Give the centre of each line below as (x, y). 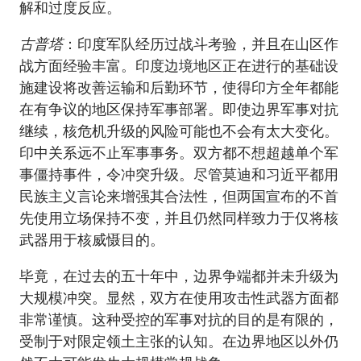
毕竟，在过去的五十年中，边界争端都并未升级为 (179, 276)
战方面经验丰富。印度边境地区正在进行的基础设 (179, 66)
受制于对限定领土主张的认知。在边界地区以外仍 (179, 341)
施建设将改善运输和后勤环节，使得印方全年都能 (179, 87)
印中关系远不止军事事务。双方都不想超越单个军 (179, 153)
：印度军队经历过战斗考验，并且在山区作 (201, 44)
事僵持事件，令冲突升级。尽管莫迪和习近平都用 (179, 174)
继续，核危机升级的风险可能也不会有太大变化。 (179, 131)
